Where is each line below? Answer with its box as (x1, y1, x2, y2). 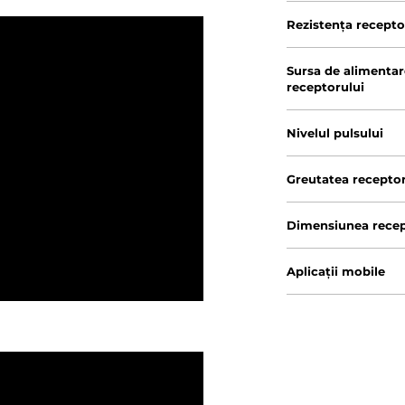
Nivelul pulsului (287, 126, 384, 140)
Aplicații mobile (287, 264, 386, 278)
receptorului (287, 80, 365, 94)
